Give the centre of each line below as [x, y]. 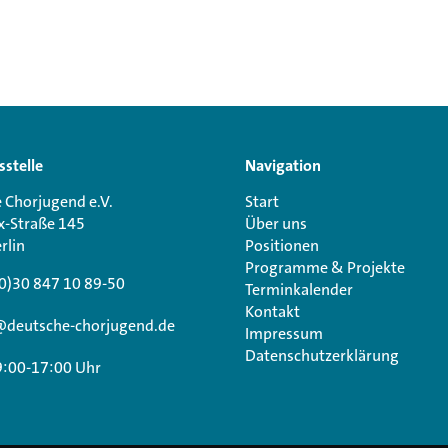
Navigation [283, 166]
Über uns [276, 224]
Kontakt [272, 312]
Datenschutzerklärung [322, 356]
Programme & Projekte [325, 268]
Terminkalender [299, 290]
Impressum [284, 334]
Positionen [282, 246]
